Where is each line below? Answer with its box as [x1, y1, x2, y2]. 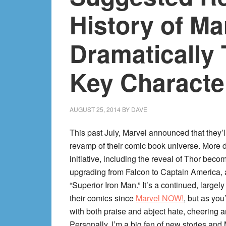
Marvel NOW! [136, 192, 184, 204]
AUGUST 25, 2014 [70, 105, 121, 114]
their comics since [70, 192, 136, 204]
